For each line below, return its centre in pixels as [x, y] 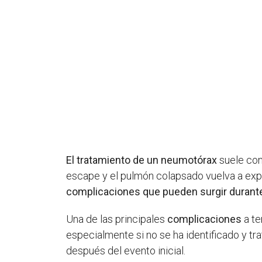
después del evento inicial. [126, 250]
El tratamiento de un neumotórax [142, 160]
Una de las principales [117, 219]
